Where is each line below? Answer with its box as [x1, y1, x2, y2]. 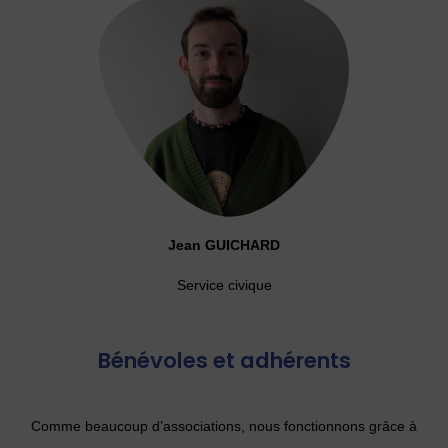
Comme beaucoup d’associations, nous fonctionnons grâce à [31, 418, 417, 434]
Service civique [176, 277, 272, 293]
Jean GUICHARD [168, 237, 280, 253]
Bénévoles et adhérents [97, 345, 351, 376]
